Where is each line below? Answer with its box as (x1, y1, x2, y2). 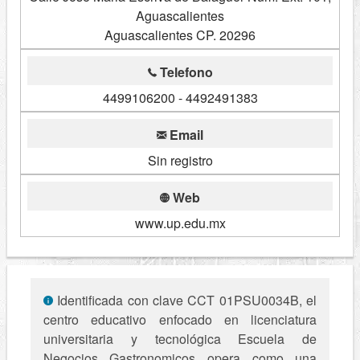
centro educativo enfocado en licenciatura (43, 310, 317, 329)
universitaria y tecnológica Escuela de (43, 329, 317, 349)
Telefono (156, 63, 213, 82)
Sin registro (147, 151, 213, 170)
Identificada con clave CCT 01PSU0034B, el (52, 291, 317, 310)
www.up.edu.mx (134, 214, 226, 233)
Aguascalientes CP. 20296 (104, 26, 256, 45)
